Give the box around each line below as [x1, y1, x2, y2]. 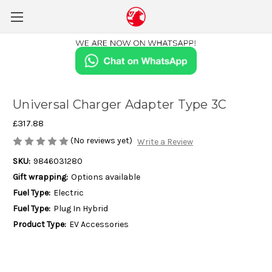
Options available [70, 171, 140, 182]
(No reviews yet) [70, 135, 132, 146]
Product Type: [13, 219, 66, 229]
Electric [53, 187, 84, 198]
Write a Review [137, 136, 193, 147]
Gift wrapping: [13, 171, 68, 182]
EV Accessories [69, 219, 129, 229]
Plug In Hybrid [53, 203, 108, 214]
